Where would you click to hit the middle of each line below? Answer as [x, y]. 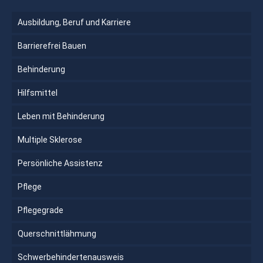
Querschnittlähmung [57, 233]
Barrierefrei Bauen [52, 45]
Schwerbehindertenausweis [71, 257]
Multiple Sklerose [50, 139]
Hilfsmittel [38, 92]
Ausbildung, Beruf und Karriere [74, 22]
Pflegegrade [41, 210]
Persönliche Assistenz [60, 163]
